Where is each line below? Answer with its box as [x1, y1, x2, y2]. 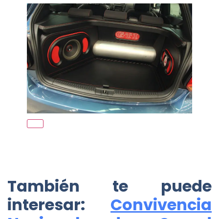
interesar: [7, 193, 110, 216]
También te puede [7, 175, 212, 197]
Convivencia [110, 193, 212, 216]
